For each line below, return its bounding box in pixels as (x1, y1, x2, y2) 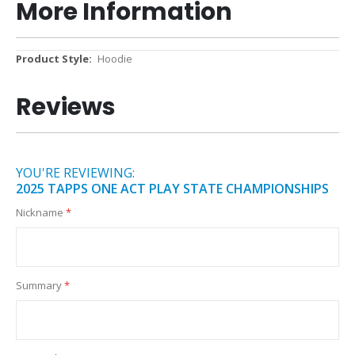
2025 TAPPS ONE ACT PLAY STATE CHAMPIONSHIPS (16, 179, 329, 197)
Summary (16, 277, 62, 292)
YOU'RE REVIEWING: (16, 163, 135, 181)
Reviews (16, 90, 116, 124)
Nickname (16, 204, 63, 219)
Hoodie (97, 52, 132, 67)
